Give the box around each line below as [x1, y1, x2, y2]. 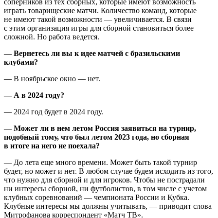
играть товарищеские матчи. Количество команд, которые [4, 6, 197, 15]
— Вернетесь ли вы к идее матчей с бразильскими [4, 49, 180, 57]
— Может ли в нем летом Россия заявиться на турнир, [4, 124, 196, 132]
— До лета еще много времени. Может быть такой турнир [4, 158, 197, 166]
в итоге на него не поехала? [4, 141, 100, 150]
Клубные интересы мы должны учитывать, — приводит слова [4, 201, 212, 210]
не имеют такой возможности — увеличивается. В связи [4, 15, 192, 23]
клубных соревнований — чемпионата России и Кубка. [4, 193, 189, 201]
